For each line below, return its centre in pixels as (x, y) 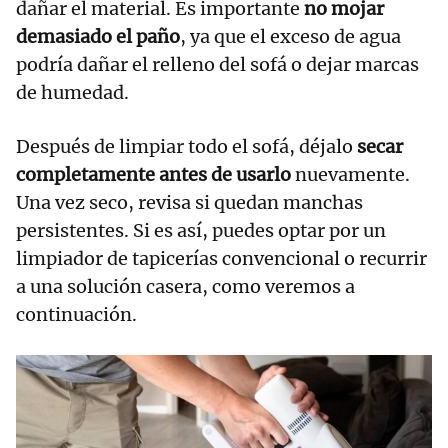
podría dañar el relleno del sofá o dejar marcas (217, 64)
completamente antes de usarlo (153, 174)
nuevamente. (350, 174)
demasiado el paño (98, 36)
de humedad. (72, 92)
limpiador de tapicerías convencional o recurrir (221, 258)
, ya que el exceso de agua (290, 36)
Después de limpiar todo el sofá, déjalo (186, 146)
